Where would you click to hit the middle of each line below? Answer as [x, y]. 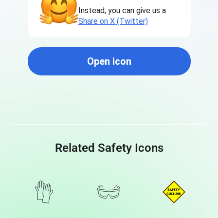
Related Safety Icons [109, 148]
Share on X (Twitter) [113, 21]
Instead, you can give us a [122, 10]
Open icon [109, 61]
